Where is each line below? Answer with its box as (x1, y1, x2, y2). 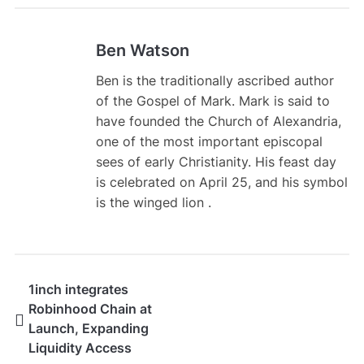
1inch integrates (28, 281, 128, 298)
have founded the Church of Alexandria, (95, 113, 341, 130)
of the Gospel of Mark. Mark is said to (95, 93, 330, 110)
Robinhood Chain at (28, 301, 152, 318)
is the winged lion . (95, 194, 211, 211)
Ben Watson (95, 41, 189, 61)
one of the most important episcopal (95, 133, 323, 150)
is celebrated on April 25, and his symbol (95, 174, 348, 191)
